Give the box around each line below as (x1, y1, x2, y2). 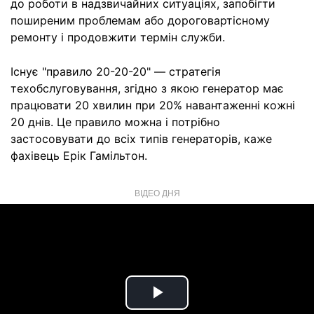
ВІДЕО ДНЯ (134, 186, 180, 198)
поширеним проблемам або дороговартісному (11, 13, 270, 27)
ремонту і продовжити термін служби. (11, 30, 225, 44)
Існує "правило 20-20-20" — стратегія (11, 64, 221, 78)
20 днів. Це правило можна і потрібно (11, 115, 220, 129)
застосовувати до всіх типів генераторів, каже (11, 132, 272, 146)
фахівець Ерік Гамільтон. (11, 149, 147, 163)
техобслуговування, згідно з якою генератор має (11, 81, 284, 95)
